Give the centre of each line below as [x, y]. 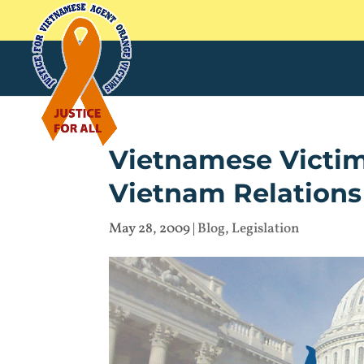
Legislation [266, 229]
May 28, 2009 [150, 229]
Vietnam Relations [236, 193]
